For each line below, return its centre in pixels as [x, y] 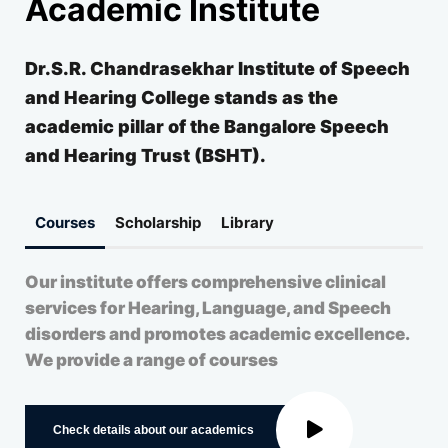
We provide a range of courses [151, 360]
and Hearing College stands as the [181, 98]
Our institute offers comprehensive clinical [205, 282]
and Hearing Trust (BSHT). [145, 156]
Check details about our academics [153, 430]
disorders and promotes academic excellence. [217, 334]
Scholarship [158, 223]
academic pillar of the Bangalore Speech [207, 127]
